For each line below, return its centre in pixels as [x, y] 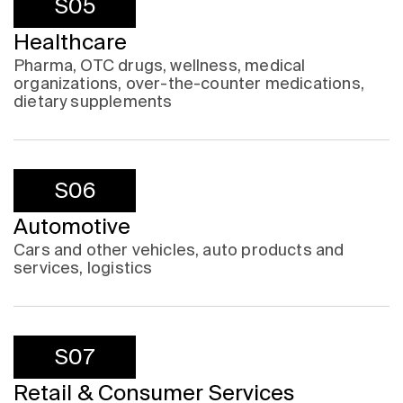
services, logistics [83, 268]
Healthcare [70, 42]
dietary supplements [93, 102]
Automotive [72, 227]
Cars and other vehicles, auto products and [179, 250]
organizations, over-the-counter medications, [189, 84]
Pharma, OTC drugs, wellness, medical [160, 66]
